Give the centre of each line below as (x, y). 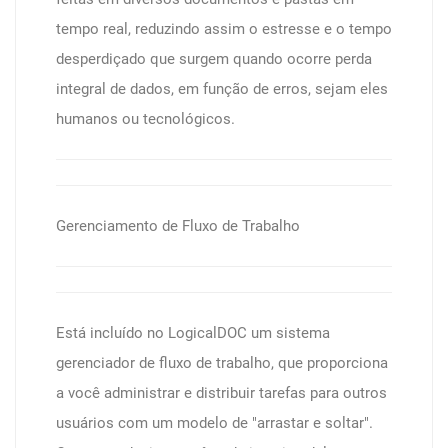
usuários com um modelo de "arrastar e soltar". (214, 423)
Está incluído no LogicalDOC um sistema (193, 333)
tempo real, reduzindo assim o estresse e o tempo (224, 29)
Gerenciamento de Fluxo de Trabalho (178, 226)
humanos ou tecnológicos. (145, 119)
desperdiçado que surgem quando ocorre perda (214, 59)
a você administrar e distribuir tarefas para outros (221, 393)
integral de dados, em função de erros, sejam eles (222, 89)
